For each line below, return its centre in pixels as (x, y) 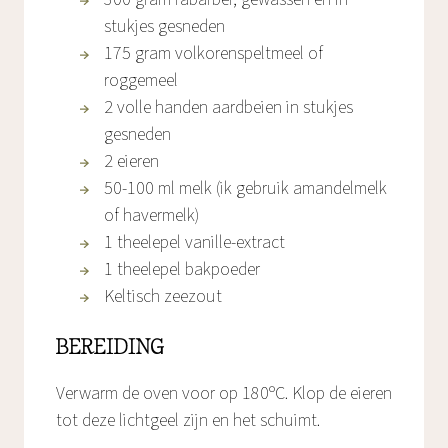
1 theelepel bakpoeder (182, 270)
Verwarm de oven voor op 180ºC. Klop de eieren (224, 394)
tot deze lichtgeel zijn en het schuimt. (188, 421)
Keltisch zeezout (163, 297)
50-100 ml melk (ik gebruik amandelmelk (245, 189)
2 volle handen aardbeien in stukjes (228, 108)
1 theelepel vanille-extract (194, 243)
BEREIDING (110, 349)
